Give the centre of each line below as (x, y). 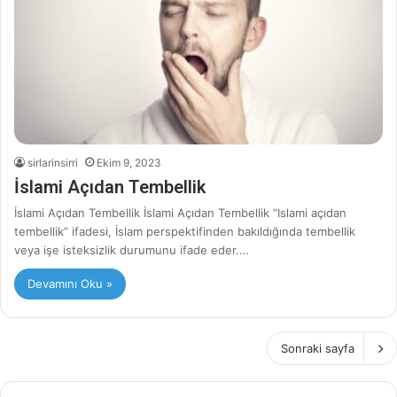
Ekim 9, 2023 (129, 163)
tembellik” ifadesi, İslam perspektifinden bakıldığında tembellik (185, 232)
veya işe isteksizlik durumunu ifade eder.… (132, 250)
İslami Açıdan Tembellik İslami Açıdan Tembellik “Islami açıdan (180, 213)
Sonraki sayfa (318, 349)
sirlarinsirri (53, 163)
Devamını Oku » (70, 284)
